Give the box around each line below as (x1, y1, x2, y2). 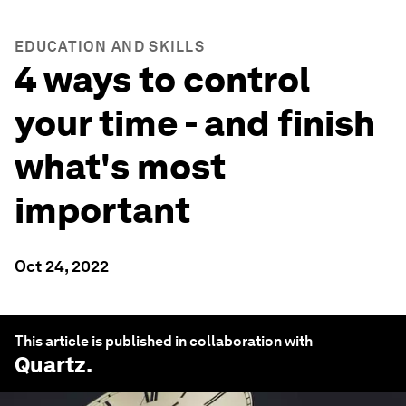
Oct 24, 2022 (14, 256, 109, 275)
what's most (14, 145, 226, 188)
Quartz (14, 352, 86, 378)
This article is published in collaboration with (14, 333, 313, 350)
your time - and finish (14, 101, 375, 145)
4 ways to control (14, 58, 310, 101)
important (14, 188, 198, 232)
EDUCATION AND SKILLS (14, 38, 205, 55)
